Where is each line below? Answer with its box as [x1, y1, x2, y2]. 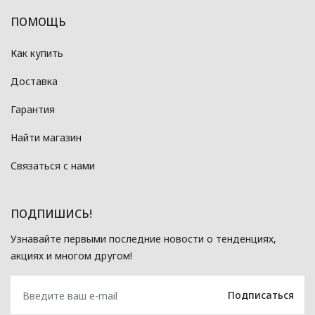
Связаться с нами [11, 159, 95, 172]
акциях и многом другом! [11, 249, 132, 262]
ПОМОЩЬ [11, 14, 66, 30]
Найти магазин [11, 131, 82, 144]
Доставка [11, 75, 58, 88]
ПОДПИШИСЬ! [11, 206, 92, 221]
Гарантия [11, 103, 55, 116]
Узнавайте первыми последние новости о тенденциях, [11, 232, 276, 245]
